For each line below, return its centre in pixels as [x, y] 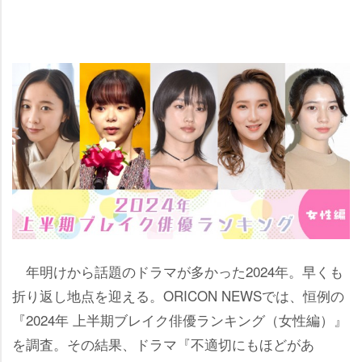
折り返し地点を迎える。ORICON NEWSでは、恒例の [178, 295]
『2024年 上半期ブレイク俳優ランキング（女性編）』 [180, 319]
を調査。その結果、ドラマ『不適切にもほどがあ [163, 343]
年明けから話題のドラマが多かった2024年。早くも [178, 271]
